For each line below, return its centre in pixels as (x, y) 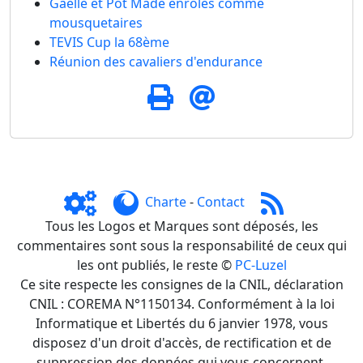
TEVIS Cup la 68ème (109, 42)
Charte (165, 202)
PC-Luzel (261, 265)
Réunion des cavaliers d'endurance (156, 61)
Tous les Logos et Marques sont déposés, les (181, 226)
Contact (220, 202)
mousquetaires (96, 22)
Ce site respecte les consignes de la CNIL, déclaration (181, 284)
